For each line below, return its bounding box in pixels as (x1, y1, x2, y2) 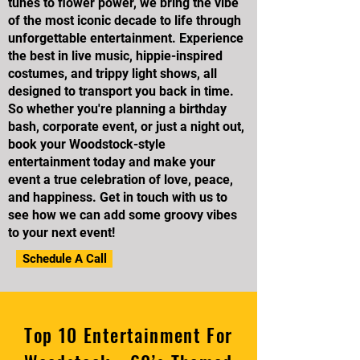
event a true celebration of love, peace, (8, 172, 233, 187)
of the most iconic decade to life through (8, 13, 241, 28)
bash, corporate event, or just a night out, (8, 119, 244, 134)
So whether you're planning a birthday (8, 101, 227, 117)
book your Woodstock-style (8, 137, 166, 152)
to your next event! (8, 225, 115, 240)
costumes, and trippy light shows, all (8, 66, 217, 81)
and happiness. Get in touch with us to (8, 190, 227, 205)
